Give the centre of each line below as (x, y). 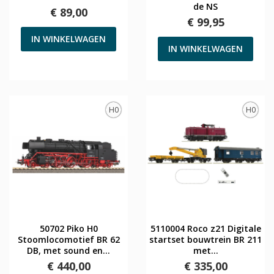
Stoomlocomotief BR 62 (68, 239)
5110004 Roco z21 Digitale (206, 228)
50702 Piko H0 (68, 228)
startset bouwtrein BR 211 (206, 239)
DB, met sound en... (68, 250)
